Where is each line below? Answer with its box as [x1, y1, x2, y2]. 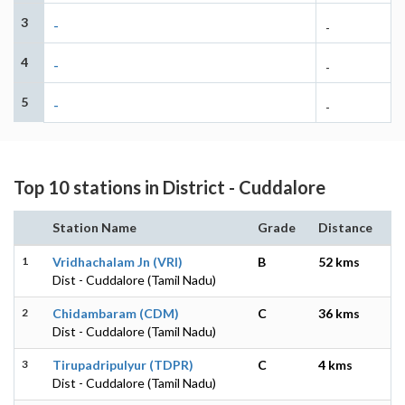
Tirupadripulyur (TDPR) [52, 356, 193, 372]
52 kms [318, 253, 360, 269]
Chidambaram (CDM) [52, 305, 179, 321]
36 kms [318, 305, 360, 321]
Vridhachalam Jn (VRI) [52, 253, 183, 269]
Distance [318, 219, 372, 235]
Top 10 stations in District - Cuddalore [14, 175, 325, 198]
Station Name [52, 219, 137, 235]
